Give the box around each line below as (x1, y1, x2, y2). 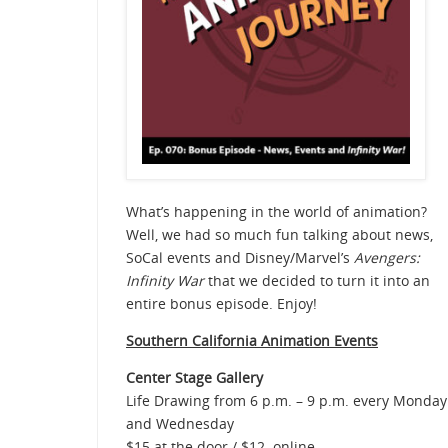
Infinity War (126, 270, 204, 290)
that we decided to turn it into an (204, 270, 430, 290)
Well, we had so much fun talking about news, (126, 224, 433, 244)
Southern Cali (126, 330, 217, 350)
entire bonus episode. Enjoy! (126, 293, 317, 313)
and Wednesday (126, 413, 234, 433)
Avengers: (354, 247, 420, 267)
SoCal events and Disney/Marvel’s (126, 247, 354, 267)
